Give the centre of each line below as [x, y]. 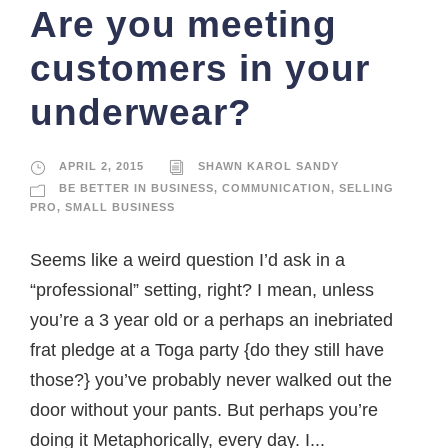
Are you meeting [183, 25]
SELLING [366, 188]
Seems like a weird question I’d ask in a [187, 259]
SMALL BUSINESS [120, 206]
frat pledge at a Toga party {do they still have [207, 349]
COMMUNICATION [276, 188]
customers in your [200, 69]
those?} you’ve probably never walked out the [211, 379]
